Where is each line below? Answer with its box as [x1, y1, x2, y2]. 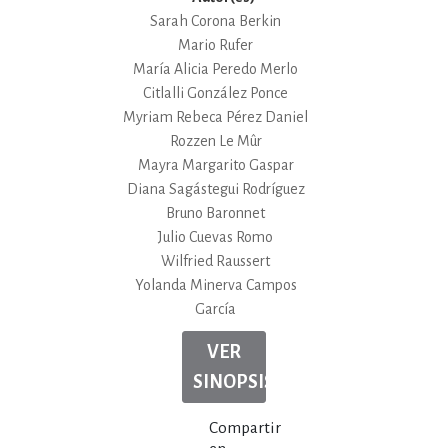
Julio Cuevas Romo [158, 229, 274, 246]
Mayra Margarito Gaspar [137, 157, 294, 174]
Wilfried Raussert [161, 253, 271, 270]
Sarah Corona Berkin [150, 13, 282, 30]
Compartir [209, 419, 282, 438]
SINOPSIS [193, 372, 275, 393]
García [195, 301, 237, 318]
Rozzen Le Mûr [169, 133, 262, 150]
